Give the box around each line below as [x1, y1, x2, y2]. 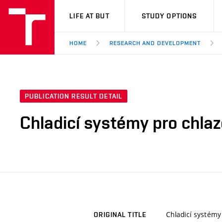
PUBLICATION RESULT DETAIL [25, 92, 122, 101]
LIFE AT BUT [69, 12, 110, 20]
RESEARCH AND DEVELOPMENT [109, 40, 201, 47]
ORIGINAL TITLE [94, 211, 146, 219]
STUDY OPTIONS [141, 12, 197, 20]
